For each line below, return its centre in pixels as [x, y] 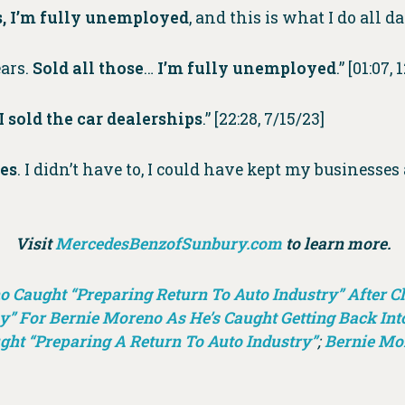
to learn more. [336, 244]
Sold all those [88, 69]
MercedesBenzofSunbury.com [168, 244]
